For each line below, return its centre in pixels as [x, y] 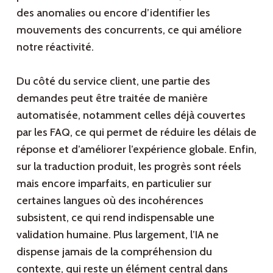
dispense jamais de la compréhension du [114, 252]
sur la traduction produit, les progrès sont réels [129, 167]
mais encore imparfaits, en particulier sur [114, 184]
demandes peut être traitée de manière [112, 98]
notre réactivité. [55, 47]
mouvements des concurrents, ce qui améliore [129, 30]
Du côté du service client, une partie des [113, 81]
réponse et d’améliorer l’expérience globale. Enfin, [136, 150]
